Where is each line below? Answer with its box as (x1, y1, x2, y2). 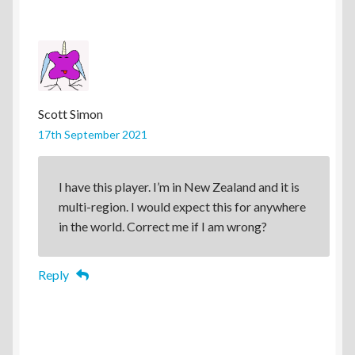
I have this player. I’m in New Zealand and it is (58, 179, 300, 194)
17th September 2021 (38, 128, 147, 142)
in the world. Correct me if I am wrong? (58, 219, 267, 234)
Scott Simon (38, 106, 103, 122)
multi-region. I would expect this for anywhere (58, 199, 306, 214)
